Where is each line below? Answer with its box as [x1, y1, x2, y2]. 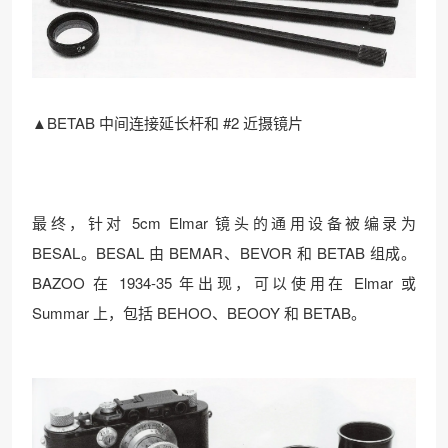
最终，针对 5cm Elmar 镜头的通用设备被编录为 [32, 211, 416, 233]
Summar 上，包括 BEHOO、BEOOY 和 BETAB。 [32, 301, 366, 323]
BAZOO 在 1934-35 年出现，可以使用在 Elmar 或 [32, 271, 416, 293]
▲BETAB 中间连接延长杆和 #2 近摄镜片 [32, 111, 303, 133]
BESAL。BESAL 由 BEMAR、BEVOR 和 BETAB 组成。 [32, 241, 416, 263]
